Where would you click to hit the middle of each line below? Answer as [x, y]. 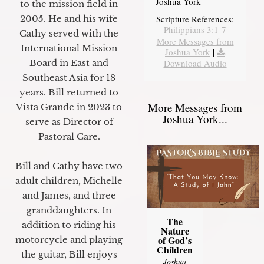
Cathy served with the [69, 33]
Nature [175, 230]
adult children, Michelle [69, 180]
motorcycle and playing [69, 239]
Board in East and [69, 62]
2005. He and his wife [69, 18]
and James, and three [69, 195]
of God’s [175, 240]
